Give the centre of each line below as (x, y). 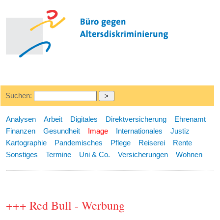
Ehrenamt (190, 119)
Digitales (84, 119)
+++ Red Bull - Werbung (66, 206)
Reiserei (152, 143)
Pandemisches (79, 143)
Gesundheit (62, 131)
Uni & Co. (95, 154)
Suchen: (19, 96)
